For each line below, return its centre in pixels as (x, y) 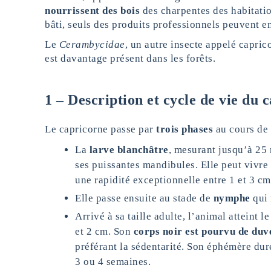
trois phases (184, 129)
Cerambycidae (92, 45)
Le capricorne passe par (100, 129)
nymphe (232, 198)
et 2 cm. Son (104, 232)
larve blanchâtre (129, 150)
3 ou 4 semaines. (113, 262)
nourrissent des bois (92, 11)
